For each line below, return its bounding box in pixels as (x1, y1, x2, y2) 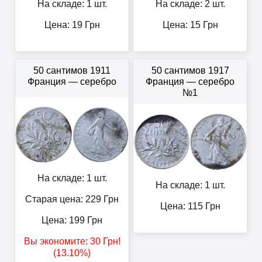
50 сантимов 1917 (151, 65, 229, 76)
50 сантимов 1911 (33, 65, 111, 76)
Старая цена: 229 (25, 194, 101, 205)
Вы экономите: (23, 236, 90, 247)
